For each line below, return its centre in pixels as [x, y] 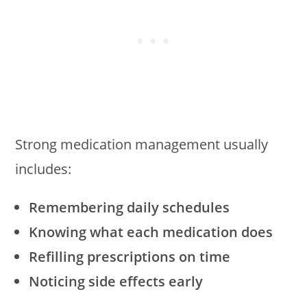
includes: [44, 169]
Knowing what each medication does [151, 232]
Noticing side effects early [116, 282]
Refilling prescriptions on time [130, 257]
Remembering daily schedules [130, 208]
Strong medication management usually [142, 145]
